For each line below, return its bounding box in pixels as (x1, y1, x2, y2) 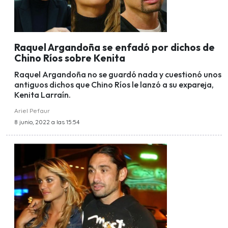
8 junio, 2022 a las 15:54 (14, 118, 79, 126)
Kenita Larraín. (14, 90, 71, 100)
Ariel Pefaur (14, 107, 50, 115)
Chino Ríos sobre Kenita (14, 51, 125, 64)
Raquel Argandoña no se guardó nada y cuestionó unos (14, 69, 221, 80)
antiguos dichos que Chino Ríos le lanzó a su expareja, (14, 79, 214, 90)
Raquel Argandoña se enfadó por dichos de (14, 41, 215, 53)
